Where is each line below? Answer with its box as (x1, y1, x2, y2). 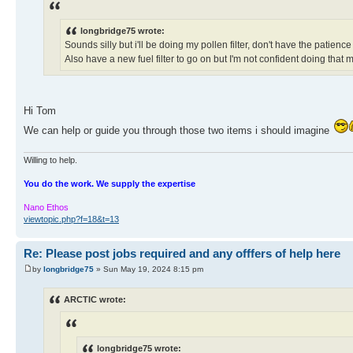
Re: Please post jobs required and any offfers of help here (24, 247, 340, 261)
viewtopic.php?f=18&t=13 (24, 214, 119, 225)
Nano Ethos (24, 203, 69, 213)
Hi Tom (24, 105, 56, 117)
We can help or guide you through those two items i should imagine (24, 124, 333, 137)
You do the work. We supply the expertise (24, 179, 195, 189)
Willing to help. (24, 155, 77, 165)
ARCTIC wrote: (64, 294, 126, 304)
